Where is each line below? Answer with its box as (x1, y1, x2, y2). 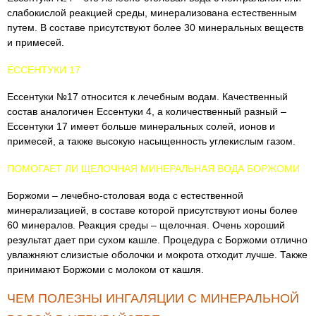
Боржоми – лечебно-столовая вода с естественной (7, 190, 243, 201)
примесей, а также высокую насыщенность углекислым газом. (7, 135, 296, 147)
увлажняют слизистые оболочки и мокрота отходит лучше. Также (7, 249, 308, 260)
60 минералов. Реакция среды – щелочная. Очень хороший (7, 219, 285, 231)
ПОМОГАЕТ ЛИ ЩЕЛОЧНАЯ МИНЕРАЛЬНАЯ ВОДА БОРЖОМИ (7, 163, 300, 174)
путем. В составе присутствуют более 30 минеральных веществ (7, 22, 303, 33)
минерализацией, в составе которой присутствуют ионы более (7, 205, 298, 216)
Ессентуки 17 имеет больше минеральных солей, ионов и (7, 121, 275, 132)
